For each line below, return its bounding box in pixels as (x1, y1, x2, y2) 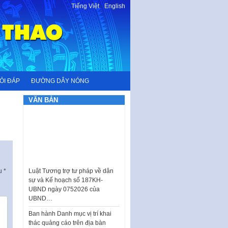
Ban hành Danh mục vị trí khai (28, 202, 112, 210)
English (104, 3, 125, 10)
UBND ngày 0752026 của (28, 178, 100, 185)
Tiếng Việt (71, 3, 99, 10)
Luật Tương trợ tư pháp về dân (28, 159, 114, 167)
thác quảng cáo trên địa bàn (28, 211, 106, 219)
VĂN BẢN (28, 96, 59, 104)
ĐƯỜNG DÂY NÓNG (31, 77, 89, 84)
